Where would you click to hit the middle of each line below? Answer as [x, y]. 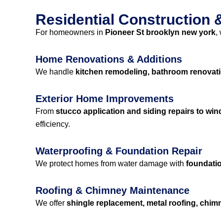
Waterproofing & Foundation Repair [119, 151]
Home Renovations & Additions [109, 59]
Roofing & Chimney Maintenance [112, 190]
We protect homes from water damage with [111, 164]
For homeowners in [70, 32]
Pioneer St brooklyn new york [160, 32]
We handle [55, 72]
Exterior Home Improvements [105, 99]
